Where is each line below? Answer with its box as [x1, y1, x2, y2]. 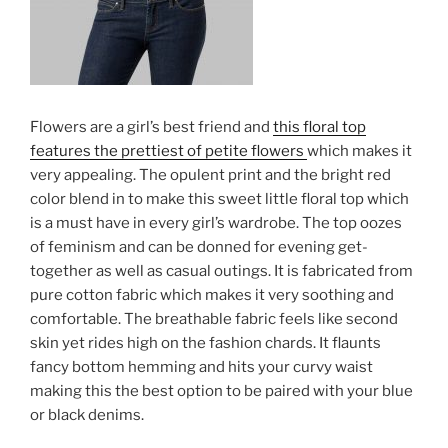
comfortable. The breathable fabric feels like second [30, 309, 398, 328]
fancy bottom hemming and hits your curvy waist [30, 357, 373, 376]
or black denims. [30, 405, 144, 424]
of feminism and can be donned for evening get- [30, 237, 368, 256]
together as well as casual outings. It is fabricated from [30, 261, 413, 280]
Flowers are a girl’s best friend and [30, 117, 273, 136]
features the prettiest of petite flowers [30, 141, 307, 160]
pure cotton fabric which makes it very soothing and [30, 285, 394, 304]
